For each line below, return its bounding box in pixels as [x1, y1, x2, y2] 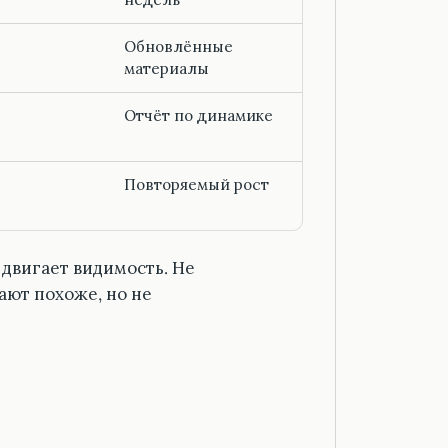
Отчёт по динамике [124, 106, 273, 126]
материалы [124, 59, 209, 79]
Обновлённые [124, 37, 233, 57]
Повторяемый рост [124, 175, 269, 195]
